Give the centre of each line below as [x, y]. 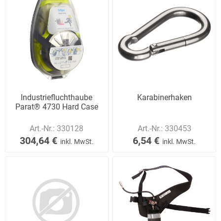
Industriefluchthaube [57, 97]
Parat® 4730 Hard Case [56, 107]
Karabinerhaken [164, 97]
